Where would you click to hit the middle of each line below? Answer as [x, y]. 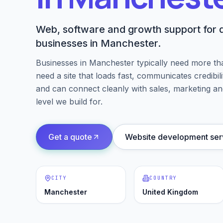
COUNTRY [164, 178]
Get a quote [70, 137]
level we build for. [69, 102]
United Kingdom [170, 192]
